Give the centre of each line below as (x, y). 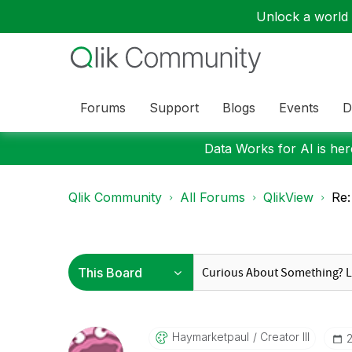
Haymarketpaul (210, 337)
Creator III (283, 337)
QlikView (288, 197)
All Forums (213, 197)
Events (299, 107)
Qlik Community (115, 197)
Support (174, 107)
